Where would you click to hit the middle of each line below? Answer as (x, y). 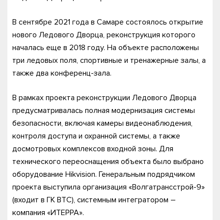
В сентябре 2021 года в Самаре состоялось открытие (108, 22)
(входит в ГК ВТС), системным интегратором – (94, 200)
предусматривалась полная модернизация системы (104, 110)
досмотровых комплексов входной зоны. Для (93, 149)
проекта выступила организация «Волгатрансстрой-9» (109, 187)
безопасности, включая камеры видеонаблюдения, (102, 123)
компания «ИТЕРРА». (48, 212)
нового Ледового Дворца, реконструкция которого (104, 35)
